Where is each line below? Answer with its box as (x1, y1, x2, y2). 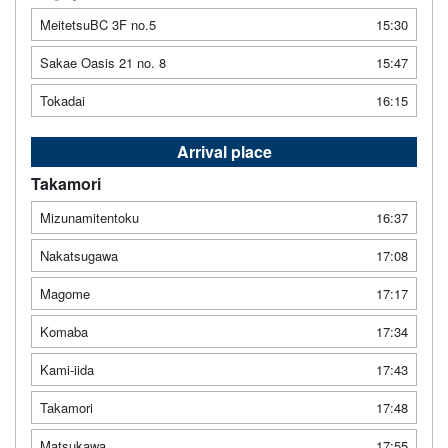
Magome (40, 284, 90, 304)
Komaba (40, 322, 88, 342)
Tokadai (40, 91, 85, 111)
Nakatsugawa (40, 246, 118, 266)
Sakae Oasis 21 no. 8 (40, 53, 166, 73)
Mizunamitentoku (40, 208, 139, 228)
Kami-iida (40, 360, 94, 380)
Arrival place (176, 140, 272, 164)
